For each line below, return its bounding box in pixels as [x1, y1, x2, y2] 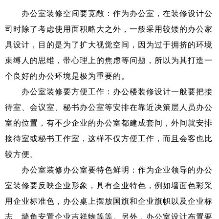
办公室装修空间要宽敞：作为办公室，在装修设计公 [5, 9, 213, 18]
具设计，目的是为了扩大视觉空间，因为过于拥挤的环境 [5, 40, 213, 49]
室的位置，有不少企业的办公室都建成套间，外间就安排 [5, 118, 213, 127]
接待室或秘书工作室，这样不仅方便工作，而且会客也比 [5, 134, 213, 143]
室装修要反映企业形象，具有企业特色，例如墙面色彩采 [5, 181, 213, 190]
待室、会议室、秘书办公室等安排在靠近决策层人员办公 [5, 103, 213, 111]
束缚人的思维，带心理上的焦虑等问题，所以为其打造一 [5, 56, 213, 65]
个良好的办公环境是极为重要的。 [5, 71, 130, 80]
